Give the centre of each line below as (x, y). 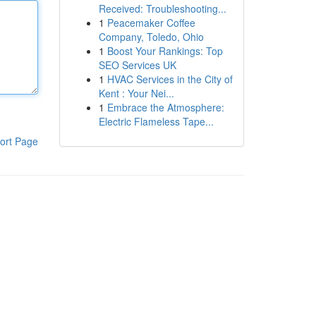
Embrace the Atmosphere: (165, 107)
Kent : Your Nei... (136, 93)
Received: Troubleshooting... (162, 8)
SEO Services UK (137, 65)
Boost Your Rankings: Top (165, 51)
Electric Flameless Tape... (156, 121)
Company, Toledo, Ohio (151, 37)
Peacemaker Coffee (151, 23)
